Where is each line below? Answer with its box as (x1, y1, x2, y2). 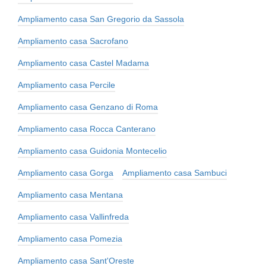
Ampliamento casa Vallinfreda (18, 211, 129, 221)
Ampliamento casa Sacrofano (18, 36, 128, 46)
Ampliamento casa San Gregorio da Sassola (18, 14, 184, 24)
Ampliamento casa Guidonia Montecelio (18, 145, 167, 156)
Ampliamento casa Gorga (18, 167, 113, 178)
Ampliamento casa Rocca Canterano (18, 123, 156, 134)
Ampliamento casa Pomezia (18, 233, 122, 243)
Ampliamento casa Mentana (18, 189, 123, 199)
